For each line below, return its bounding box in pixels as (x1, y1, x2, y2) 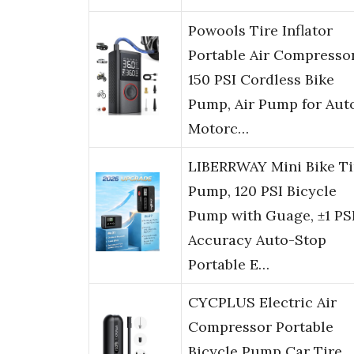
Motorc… (188, 119, 249, 138)
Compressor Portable (188, 318, 333, 337)
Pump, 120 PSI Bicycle (188, 182, 337, 201)
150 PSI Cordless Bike (188, 70, 334, 89)
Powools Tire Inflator (188, 21, 333, 40)
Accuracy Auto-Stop (188, 231, 326, 250)
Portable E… (188, 255, 269, 274)
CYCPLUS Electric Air (188, 293, 337, 312)
